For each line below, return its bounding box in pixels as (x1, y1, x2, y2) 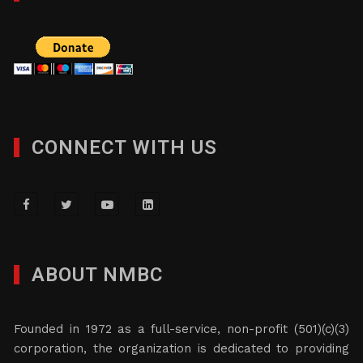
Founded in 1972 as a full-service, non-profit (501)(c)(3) (14, 322, 349, 336)
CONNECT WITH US (32, 136, 218, 159)
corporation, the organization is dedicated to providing (14, 341, 349, 356)
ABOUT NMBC (32, 263, 164, 286)
